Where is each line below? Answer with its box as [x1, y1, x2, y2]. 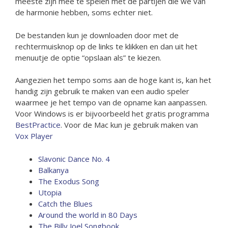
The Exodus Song [38, 176, 99, 186]
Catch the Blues [38, 198, 93, 209]
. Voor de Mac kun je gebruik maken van [61, 120, 198, 130]
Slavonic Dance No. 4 [38, 153, 110, 164]
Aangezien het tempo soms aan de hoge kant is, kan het [15, 75, 211, 85]
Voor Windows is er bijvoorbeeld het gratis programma [15, 108, 209, 119]
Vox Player [15, 131, 53, 141]
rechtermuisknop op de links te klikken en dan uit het [15, 41, 197, 51]
